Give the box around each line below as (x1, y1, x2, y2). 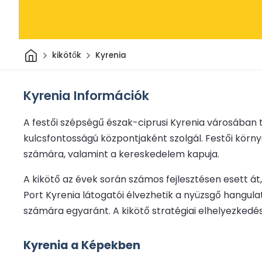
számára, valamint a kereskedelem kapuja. (23, 147, 219, 161)
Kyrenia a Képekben (23, 237, 140, 253)
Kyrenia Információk (23, 86, 149, 105)
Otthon (37, 46, 67, 57)
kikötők (51, 50, 81, 61)
